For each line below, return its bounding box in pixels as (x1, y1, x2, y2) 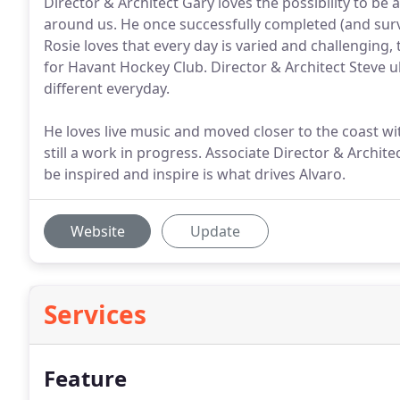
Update (190, 221, 240, 241)
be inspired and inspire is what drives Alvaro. (44, 164, 346, 184)
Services (44, 297, 146, 331)
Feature (44, 363, 127, 393)
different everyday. (44, 79, 170, 98)
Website (70, 221, 125, 241)
